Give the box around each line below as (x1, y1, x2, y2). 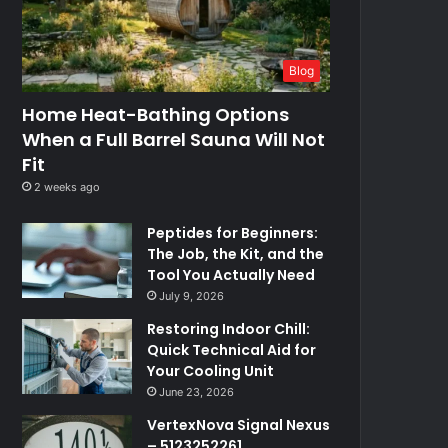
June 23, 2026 (159, 384, 235, 399)
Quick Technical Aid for (147, 339, 317, 360)
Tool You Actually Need (147, 264, 316, 285)
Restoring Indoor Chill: (147, 318, 311, 339)
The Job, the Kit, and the (147, 243, 325, 264)
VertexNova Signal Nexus (147, 414, 331, 435)
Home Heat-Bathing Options (22, 101, 290, 127)
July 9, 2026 (159, 288, 225, 303)
